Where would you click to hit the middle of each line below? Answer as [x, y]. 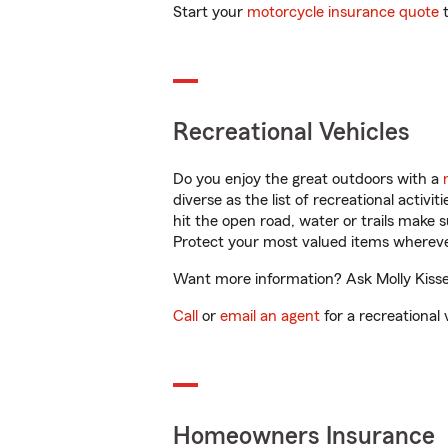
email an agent [270, 316]
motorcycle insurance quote [343, 12]
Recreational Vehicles [291, 132]
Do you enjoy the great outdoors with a [308, 179]
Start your [210, 12]
